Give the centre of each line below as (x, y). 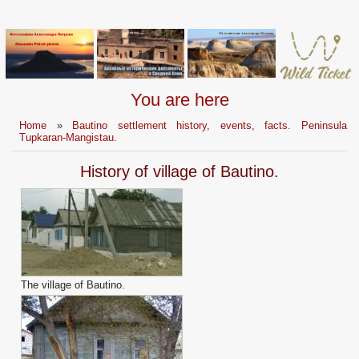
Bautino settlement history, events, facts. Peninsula (210, 126)
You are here (179, 100)
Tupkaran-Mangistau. (69, 138)
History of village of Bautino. (179, 172)
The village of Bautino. (73, 285)
